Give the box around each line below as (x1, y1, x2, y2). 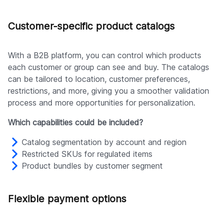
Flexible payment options (8, 193, 126, 205)
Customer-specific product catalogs (8, 20, 175, 33)
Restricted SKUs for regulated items (22, 149, 152, 159)
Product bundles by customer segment (22, 161, 163, 171)
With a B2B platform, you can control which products (8, 50, 201, 61)
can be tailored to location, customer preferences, (8, 74, 190, 84)
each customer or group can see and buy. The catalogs (8, 62, 209, 73)
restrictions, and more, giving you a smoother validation (8, 86, 209, 96)
